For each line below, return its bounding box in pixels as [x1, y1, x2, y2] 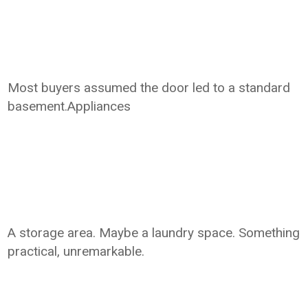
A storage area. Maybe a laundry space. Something [8, 225, 300, 241]
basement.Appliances [8, 98, 131, 114]
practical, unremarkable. [8, 243, 145, 259]
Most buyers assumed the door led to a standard [8, 80, 291, 96]
